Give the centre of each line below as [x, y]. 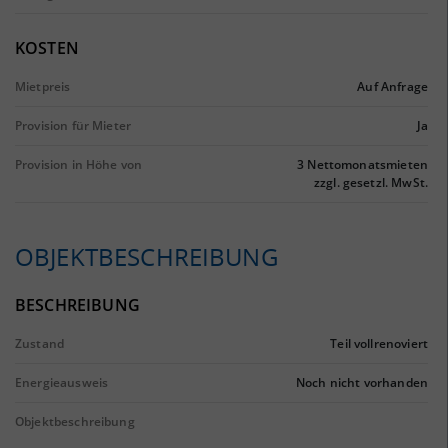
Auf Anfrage [392, 86]
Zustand [40, 343]
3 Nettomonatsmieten [362, 164]
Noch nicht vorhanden [362, 382]
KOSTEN [47, 48]
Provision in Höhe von [79, 164]
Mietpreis [43, 86]
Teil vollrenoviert [379, 343]
